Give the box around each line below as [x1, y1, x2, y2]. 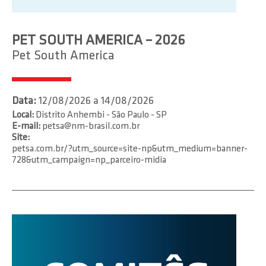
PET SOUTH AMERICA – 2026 [12, 34, 185, 48]
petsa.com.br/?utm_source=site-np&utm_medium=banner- [12, 144, 248, 154]
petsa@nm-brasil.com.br [42, 122, 140, 131]
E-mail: [12, 122, 40, 131]
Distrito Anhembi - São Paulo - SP [34, 110, 167, 120]
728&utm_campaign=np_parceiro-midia [12, 156, 166, 165]
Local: [12, 110, 34, 120]
